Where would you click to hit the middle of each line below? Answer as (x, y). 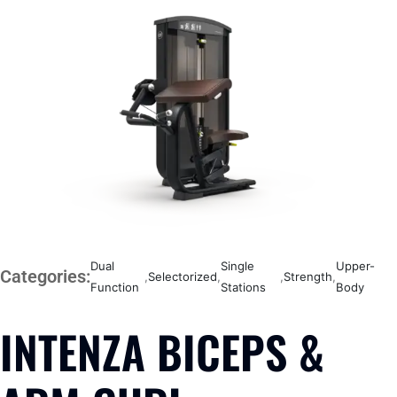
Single (238, 265)
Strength (307, 276)
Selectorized (183, 276)
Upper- (355, 265)
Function (115, 287)
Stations (244, 287)
